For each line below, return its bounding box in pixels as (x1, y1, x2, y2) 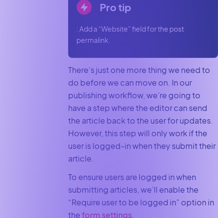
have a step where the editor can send (68, 102, 207, 113)
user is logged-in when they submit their (68, 140, 216, 151)
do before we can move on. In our (68, 77, 192, 88)
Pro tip (100, 1, 132, 14)
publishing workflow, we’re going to (68, 90, 200, 100)
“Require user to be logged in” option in (68, 197, 214, 208)
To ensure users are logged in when (68, 172, 196, 182)
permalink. (76, 35, 111, 44)
